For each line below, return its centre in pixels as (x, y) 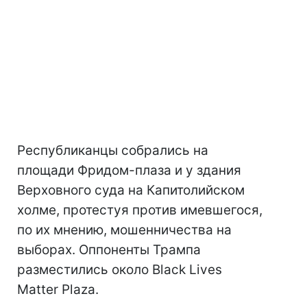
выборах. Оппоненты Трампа (109, 249)
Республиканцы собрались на (113, 150)
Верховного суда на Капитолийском (131, 190)
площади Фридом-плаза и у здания (129, 170)
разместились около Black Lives (120, 269)
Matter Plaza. (58, 289)
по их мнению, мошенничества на (124, 230)
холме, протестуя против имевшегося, (140, 210)
